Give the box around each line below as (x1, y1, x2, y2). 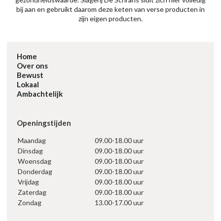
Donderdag (18, 167, 52, 176)
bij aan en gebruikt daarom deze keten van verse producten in (16, 5, 205, 14)
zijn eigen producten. (78, 14, 143, 23)
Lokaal (17, 80, 39, 89)
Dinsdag (18, 147, 43, 155)
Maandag (18, 136, 46, 145)
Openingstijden (17, 118, 71, 128)
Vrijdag (18, 178, 39, 186)
